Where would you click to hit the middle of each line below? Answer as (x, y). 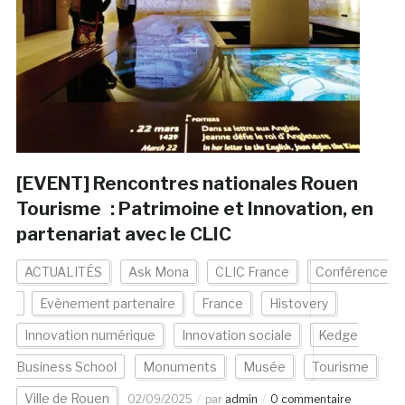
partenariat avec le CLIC (123, 235)
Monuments (179, 367)
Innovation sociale (236, 335)
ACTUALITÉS (63, 272)
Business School (66, 367)
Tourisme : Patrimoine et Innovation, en (194, 209)
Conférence (351, 272)
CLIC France (252, 272)
